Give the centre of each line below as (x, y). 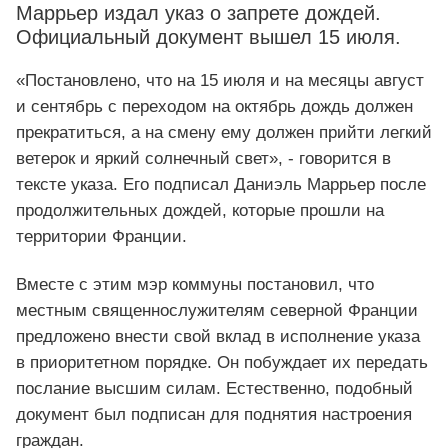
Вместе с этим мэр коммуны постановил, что (195, 284)
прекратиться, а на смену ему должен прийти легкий (224, 132)
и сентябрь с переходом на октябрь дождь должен (214, 106)
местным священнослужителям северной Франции (217, 310)
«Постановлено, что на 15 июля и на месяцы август (220, 80)
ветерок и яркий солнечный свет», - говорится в (203, 158)
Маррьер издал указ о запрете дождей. (198, 13)
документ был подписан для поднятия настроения (214, 414)
